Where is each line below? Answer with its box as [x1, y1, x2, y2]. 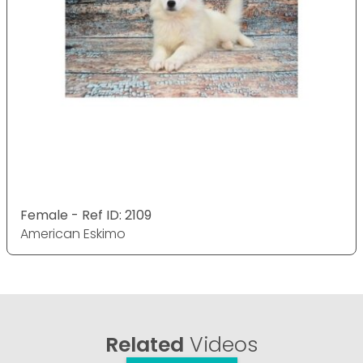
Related [105, 331, 184, 360]
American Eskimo [20, 224, 126, 244]
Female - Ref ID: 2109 [20, 206, 152, 225]
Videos [184, 331, 258, 360]
